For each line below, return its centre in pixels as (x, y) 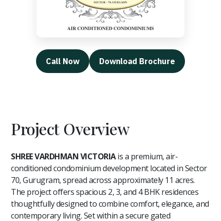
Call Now (63, 61)
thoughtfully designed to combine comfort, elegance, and (110, 203)
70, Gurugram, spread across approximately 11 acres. (103, 180)
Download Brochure (137, 61)
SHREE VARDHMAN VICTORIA (63, 156)
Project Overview (70, 128)
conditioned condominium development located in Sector (109, 168)
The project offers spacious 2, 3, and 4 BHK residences (105, 192)
